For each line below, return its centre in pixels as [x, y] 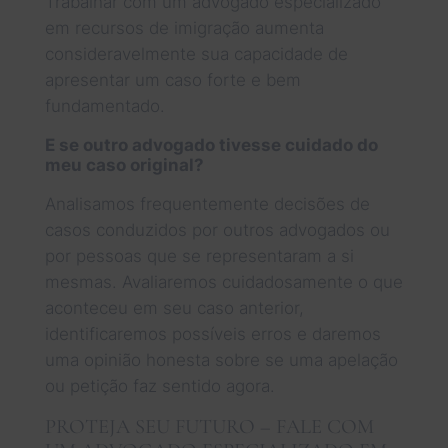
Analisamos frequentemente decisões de [207, 203]
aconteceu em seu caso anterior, [174, 307]
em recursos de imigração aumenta [184, 27]
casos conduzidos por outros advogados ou [217, 229]
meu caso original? [124, 164]
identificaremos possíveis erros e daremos [212, 333]
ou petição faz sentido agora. [159, 385]
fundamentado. [104, 105]
